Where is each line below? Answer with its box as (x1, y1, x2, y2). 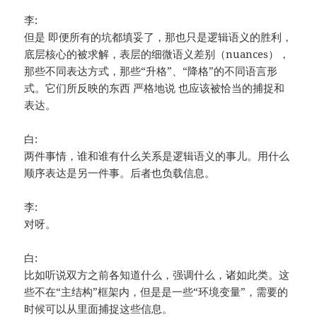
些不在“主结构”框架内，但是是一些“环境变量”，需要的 (24, 284, 289, 299)
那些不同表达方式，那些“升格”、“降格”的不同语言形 (24, 64, 278, 79)
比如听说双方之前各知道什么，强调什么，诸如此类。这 (24, 267, 290, 282)
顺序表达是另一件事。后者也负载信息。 (24, 166, 216, 180)
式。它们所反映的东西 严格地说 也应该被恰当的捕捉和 (24, 81, 285, 96)
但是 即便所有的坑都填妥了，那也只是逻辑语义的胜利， (24, 30, 293, 45)
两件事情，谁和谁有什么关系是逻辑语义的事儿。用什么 (24, 149, 290, 163)
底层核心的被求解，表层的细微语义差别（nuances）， (24, 47, 290, 62)
